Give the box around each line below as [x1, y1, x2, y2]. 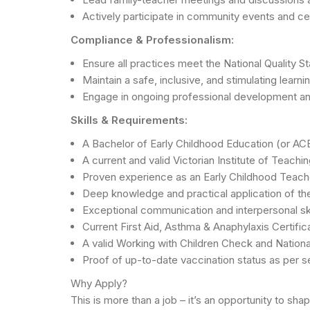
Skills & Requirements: [71, 113, 188, 127]
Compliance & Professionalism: [71, 33, 234, 46]
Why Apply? [71, 276, 127, 290]
